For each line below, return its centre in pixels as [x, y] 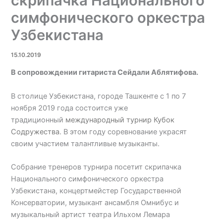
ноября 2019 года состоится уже [70, 108]
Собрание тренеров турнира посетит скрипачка [96, 167]
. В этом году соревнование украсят [123, 132]
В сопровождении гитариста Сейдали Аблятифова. [106, 73]
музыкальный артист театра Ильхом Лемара [91, 215]
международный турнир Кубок [120, 120]
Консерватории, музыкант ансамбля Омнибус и [95, 203]
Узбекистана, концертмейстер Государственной [96, 191]
